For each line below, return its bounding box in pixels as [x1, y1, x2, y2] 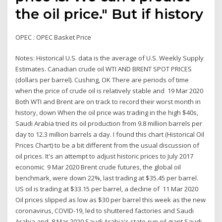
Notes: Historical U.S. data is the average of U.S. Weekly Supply [15, 54, 204, 63]
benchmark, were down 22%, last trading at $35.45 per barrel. [15, 173, 199, 183]
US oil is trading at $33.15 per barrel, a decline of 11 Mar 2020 [15, 184, 199, 194]
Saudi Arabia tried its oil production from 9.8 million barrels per [15, 119, 203, 128]
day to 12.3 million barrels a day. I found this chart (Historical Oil [15, 130, 205, 139]
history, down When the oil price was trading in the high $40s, [15, 108, 199, 117]
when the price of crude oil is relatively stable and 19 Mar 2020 [15, 86, 204, 96]
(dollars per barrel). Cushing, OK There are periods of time [15, 75, 189, 85]
